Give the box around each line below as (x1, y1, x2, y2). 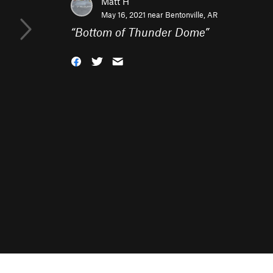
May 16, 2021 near (101, 10, 165, 19)
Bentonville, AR (165, 10, 218, 19)
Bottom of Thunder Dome (75, 25, 205, 39)
